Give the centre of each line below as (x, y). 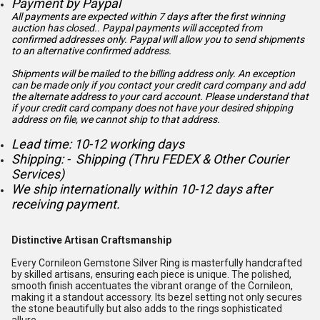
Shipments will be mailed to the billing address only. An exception (153, 74)
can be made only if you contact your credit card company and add (158, 85)
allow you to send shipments (241, 39)
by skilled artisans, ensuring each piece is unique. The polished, (151, 274)
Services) (38, 174)
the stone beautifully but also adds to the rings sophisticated (147, 309)
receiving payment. (67, 204)
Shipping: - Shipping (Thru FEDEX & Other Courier (150, 159)
